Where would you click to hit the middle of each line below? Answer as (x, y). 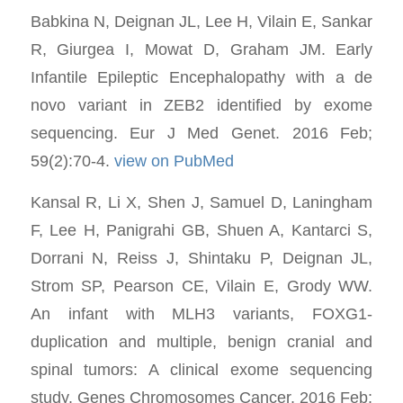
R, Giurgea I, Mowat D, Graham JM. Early (201, 49)
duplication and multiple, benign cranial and (201, 342)
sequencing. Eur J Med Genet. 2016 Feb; (201, 132)
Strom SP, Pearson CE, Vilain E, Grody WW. (201, 286)
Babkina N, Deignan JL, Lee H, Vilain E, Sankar (201, 21)
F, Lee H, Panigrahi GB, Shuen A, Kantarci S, (201, 230)
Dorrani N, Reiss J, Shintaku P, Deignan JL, (201, 258)
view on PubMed (174, 160)
